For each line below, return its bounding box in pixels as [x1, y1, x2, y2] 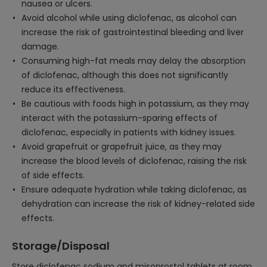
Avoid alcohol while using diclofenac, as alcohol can [21, 12, 237, 24]
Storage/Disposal [12, 238, 110, 253]
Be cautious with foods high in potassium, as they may [21, 98, 249, 110]
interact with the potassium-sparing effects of [21, 112, 218, 124]
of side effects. [21, 169, 85, 181]
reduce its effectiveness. [21, 83, 125, 95]
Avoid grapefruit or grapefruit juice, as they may [21, 141, 222, 153]
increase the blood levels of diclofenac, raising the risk [21, 155, 247, 167]
